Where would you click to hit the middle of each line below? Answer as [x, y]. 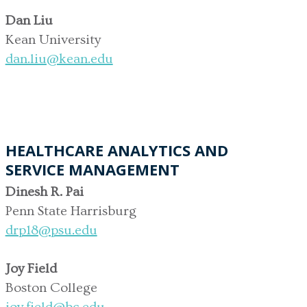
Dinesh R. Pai [44, 192]
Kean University [53, 39]
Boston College [51, 287]
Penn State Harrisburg [71, 211]
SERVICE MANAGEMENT [92, 169]
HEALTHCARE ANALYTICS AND [116, 150]
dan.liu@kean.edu [59, 59]
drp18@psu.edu [51, 230]
